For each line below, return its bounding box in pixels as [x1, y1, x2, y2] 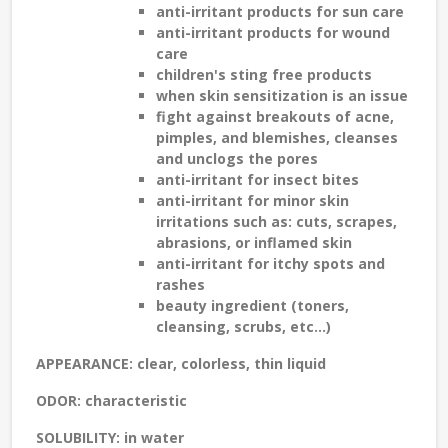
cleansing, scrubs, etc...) [156, 317, 331, 337]
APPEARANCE [36, 354, 129, 374]
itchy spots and [273, 254, 385, 274]
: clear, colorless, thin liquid [129, 354, 326, 374]
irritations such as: [156, 212, 296, 232]
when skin [156, 86, 233, 106]
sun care [342, 2, 404, 22]
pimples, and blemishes [156, 128, 326, 148]
